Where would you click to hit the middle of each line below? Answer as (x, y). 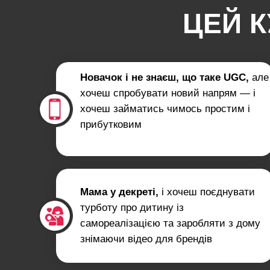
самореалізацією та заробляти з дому (170, 223)
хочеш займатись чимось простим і (165, 109)
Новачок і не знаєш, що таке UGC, (166, 77)
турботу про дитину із (132, 208)
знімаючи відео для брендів (146, 239)
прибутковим (111, 124)
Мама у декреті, (119, 192)
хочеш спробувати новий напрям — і (168, 93)
